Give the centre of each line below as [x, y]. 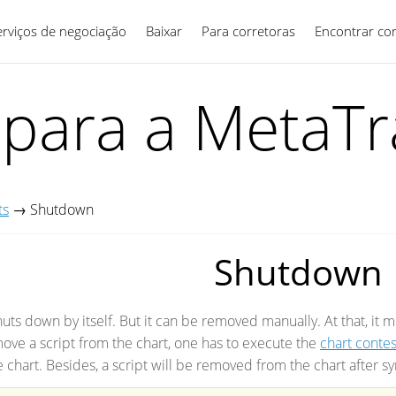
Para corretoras [248, 31]
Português [306, 31]
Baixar [164, 31]
